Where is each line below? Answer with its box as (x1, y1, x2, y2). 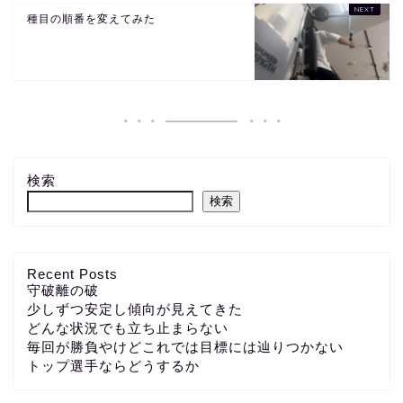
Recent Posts (27, 265, 118, 282)
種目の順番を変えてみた (27, 12, 156, 25)
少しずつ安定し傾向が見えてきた (27, 300, 243, 317)
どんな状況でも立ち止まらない (27, 319, 228, 336)
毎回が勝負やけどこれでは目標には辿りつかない (27, 338, 344, 354)
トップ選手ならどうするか (27, 357, 200, 373)
